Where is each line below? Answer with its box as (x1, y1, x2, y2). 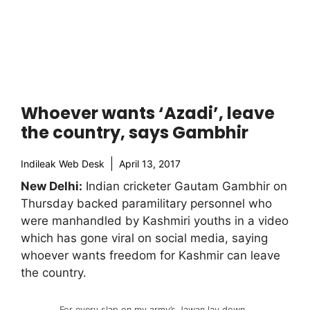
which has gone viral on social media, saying (21, 231, 268, 245)
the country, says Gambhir (21, 121, 248, 144)
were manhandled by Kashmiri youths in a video (21, 214, 289, 228)
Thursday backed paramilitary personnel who (21, 197, 272, 210)
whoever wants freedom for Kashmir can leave (21, 248, 280, 262)
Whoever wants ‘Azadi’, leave (21, 102, 275, 125)
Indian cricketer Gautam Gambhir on (82, 179, 287, 193)
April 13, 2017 (119, 158, 181, 170)
